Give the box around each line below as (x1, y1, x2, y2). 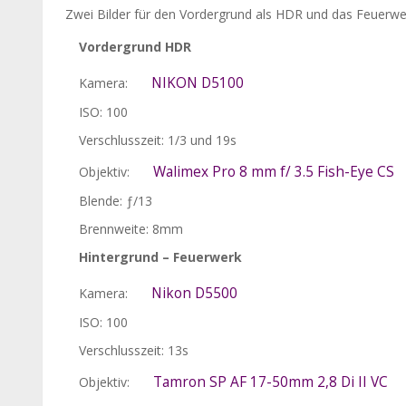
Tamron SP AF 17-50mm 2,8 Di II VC (153, 372, 388, 391)
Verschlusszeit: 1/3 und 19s (79, 130, 237, 149)
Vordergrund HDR (79, 37, 191, 55)
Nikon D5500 (151, 283, 237, 303)
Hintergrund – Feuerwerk (79, 247, 242, 266)
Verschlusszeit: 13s (79, 341, 188, 359)
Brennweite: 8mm (79, 219, 183, 237)
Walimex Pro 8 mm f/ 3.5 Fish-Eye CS (153, 161, 394, 181)
